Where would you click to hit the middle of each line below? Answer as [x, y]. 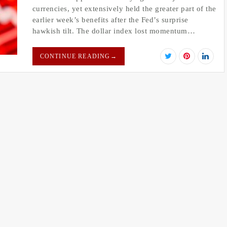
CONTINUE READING [75, 56]
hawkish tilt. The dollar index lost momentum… [113, 31]
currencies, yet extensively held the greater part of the [124, 9]
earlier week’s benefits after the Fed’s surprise [110, 20]
